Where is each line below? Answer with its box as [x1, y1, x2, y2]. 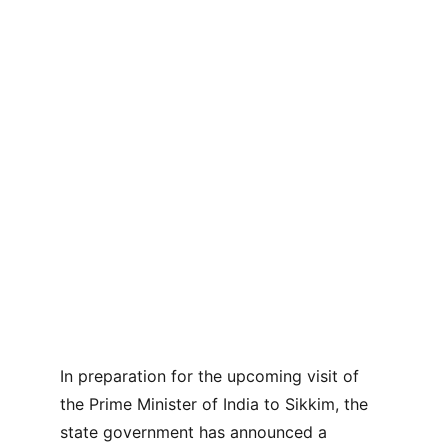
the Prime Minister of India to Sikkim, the [60, 394, 373, 414]
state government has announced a [60, 422, 332, 442]
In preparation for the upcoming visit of [60, 366, 364, 386]
